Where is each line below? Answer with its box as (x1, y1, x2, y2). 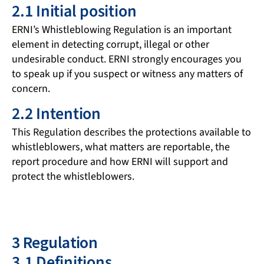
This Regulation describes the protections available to (12, 125, 251, 140)
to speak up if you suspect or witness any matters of (12, 67, 243, 82)
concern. (12, 81, 50, 97)
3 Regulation (12, 231, 98, 253)
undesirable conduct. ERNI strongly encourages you (12, 52, 242, 67)
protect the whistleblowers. (12, 169, 134, 184)
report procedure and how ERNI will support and (12, 154, 228, 170)
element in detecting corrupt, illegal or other (12, 37, 209, 52)
